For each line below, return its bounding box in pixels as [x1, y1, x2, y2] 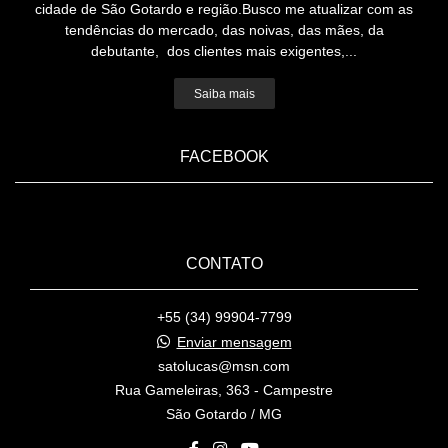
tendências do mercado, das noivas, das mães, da [64, 22, 384, 39]
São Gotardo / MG [166, 406, 282, 423]
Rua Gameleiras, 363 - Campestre [115, 382, 333, 399]
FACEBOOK [179, 147, 269, 166]
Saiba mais [193, 87, 255, 101]
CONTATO [185, 254, 263, 273]
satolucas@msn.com [158, 358, 290, 375]
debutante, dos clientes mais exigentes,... [91, 43, 357, 60]
